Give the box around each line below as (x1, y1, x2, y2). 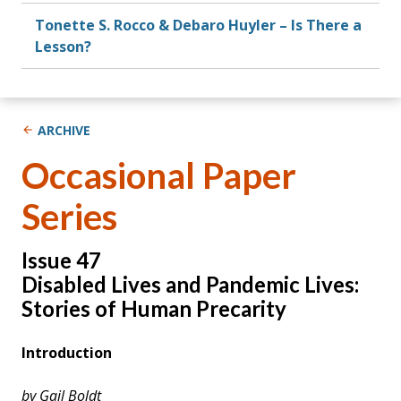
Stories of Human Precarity (21, 294, 286, 321)
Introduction (21, 342, 112, 363)
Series (21, 194, 117, 238)
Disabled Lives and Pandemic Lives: (21, 270, 359, 297)
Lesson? (35, 36, 91, 56)
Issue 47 (21, 246, 101, 273)
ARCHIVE (38, 121, 90, 139)
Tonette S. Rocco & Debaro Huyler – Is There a (35, 14, 362, 35)
